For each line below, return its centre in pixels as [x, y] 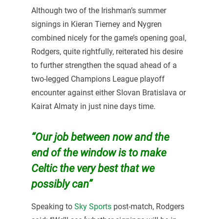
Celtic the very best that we [93, 168]
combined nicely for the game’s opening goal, [109, 38]
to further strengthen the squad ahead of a [104, 66]
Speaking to [53, 207]
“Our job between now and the [100, 137]
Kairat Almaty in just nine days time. [93, 107]
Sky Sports [93, 207]
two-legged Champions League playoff [98, 79]
